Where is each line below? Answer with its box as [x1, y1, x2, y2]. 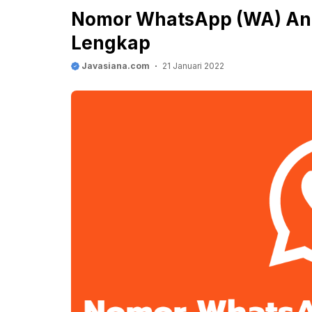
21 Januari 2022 [162, 61, 224, 71]
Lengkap [71, 32, 150, 54]
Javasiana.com [79, 61, 150, 71]
